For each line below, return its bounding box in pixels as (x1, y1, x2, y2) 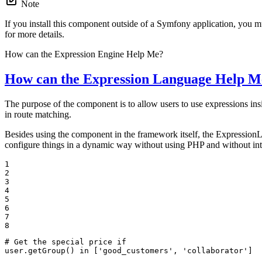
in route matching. (5, 109, 71, 119)
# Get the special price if (5, 237, 126, 246)
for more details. (5, 29, 64, 39)
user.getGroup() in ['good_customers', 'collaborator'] (5, 246, 253, 255)
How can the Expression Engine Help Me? (5, 49, 163, 59)
